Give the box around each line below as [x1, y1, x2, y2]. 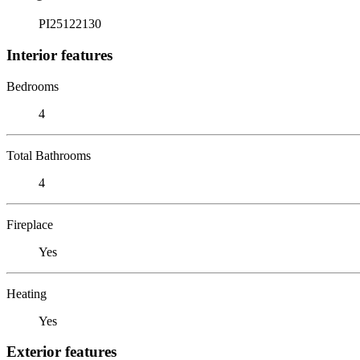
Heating [6, 286, 47, 301]
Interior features [6, 46, 112, 63]
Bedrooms [6, 79, 59, 93]
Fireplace [6, 217, 53, 231]
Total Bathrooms [6, 148, 91, 162]
